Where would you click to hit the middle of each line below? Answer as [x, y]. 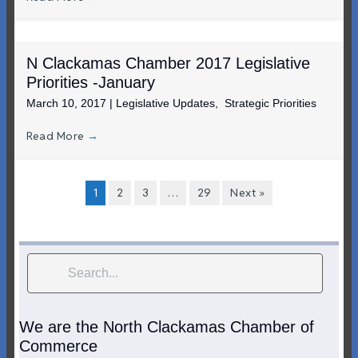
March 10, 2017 [68, 103]
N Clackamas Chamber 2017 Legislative [168, 63]
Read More [57, 135]
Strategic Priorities [270, 103]
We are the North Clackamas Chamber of [167, 326]
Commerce [58, 346]
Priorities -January [91, 82]
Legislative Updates [165, 103]
